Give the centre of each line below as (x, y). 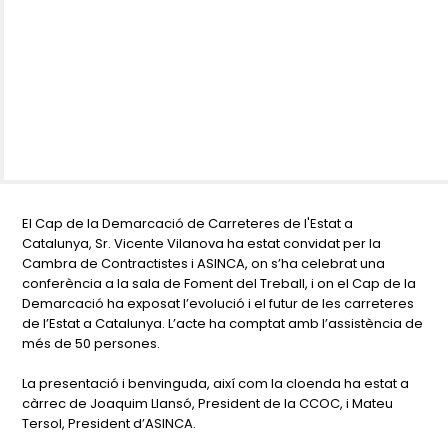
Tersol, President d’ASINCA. (109, 423)
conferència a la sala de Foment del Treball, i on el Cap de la (219, 283)
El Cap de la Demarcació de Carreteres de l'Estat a (188, 223)
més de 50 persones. (91, 343)
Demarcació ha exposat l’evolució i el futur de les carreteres (218, 303)
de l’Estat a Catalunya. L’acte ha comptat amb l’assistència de (223, 323)
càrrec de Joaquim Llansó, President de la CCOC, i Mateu (208, 403)
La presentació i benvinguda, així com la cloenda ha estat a (216, 383)
